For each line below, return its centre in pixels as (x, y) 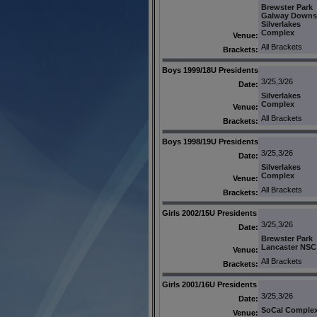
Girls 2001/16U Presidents (209, 285)
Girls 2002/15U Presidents (209, 213)
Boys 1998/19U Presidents (210, 142)
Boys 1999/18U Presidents (210, 70)
